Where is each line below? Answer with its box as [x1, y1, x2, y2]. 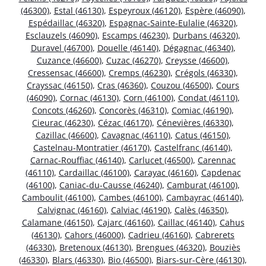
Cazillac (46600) [35, 129, 97, 141]
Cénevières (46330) [157, 117, 232, 129]
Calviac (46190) [110, 204, 170, 216]
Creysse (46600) [165, 55, 227, 66]
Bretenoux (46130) [59, 242, 131, 254]
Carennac [198, 154, 236, 166]
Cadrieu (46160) [128, 229, 191, 241]
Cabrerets [195, 229, 235, 241]
